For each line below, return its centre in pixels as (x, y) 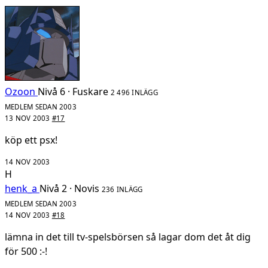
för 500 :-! (26, 252)
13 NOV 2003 (28, 118)
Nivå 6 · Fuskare (73, 92)
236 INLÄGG (122, 190)
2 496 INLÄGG (134, 93)
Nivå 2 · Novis (69, 189)
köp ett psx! (31, 140)
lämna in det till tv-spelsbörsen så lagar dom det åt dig (128, 237)
